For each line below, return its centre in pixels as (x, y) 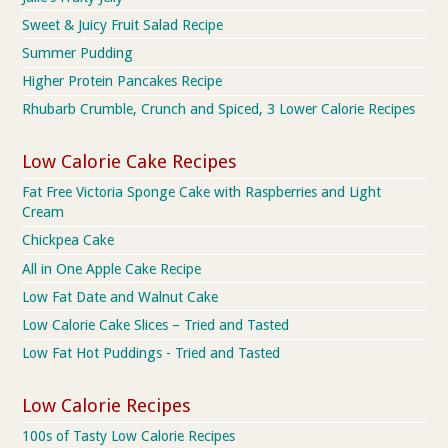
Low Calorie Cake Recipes (130, 161)
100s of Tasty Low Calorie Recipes (129, 436)
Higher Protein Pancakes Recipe (122, 81)
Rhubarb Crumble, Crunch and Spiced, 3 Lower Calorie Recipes (219, 109)
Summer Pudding (78, 52)
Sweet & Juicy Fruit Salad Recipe (123, 24)
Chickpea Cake (68, 240)
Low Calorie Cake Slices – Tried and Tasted (156, 324)
